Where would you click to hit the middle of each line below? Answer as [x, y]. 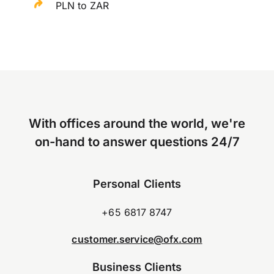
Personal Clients [137, 184]
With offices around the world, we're [137, 124]
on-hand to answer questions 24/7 [137, 142]
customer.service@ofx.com [137, 239]
